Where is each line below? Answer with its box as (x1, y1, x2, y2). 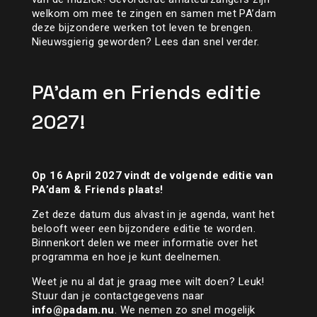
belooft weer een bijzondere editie (31, 222, 201, 236)
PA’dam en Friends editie (31, 79, 261, 105)
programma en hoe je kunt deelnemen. (31, 250, 221, 264)
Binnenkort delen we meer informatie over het (31, 236, 258, 250)
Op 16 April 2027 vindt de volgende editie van (31, 169, 274, 183)
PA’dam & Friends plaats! (31, 183, 163, 197)
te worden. (200, 222, 256, 236)
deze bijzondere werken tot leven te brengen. (31, 21, 253, 35)
